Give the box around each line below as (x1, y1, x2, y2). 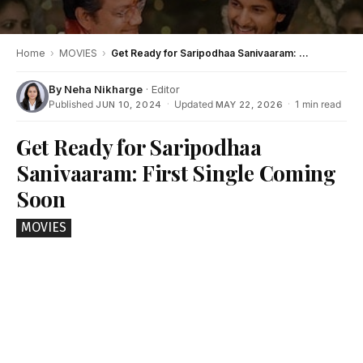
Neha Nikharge (64, 83, 143, 96)
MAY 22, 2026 (215, 99, 284, 111)
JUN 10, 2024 (96, 99, 162, 111)
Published (49, 98, 96, 111)
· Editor (143, 83, 180, 96)
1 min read (295, 98, 342, 111)
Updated (173, 98, 216, 111)
